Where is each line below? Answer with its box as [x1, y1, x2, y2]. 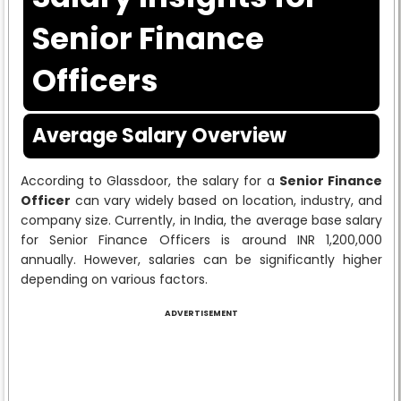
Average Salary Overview [31, 121, 286, 149]
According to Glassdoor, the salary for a [20, 171, 279, 190]
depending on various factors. [20, 269, 208, 288]
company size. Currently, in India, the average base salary [20, 210, 383, 229]
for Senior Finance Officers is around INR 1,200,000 [20, 230, 383, 249]
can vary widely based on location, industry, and [70, 191, 383, 209]
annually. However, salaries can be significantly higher [20, 250, 383, 269]
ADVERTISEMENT [164, 307, 238, 319]
